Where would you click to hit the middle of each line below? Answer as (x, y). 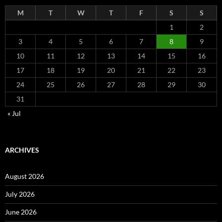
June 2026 (21, 212)
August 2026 (25, 176)
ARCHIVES (22, 150)
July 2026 (20, 194)
